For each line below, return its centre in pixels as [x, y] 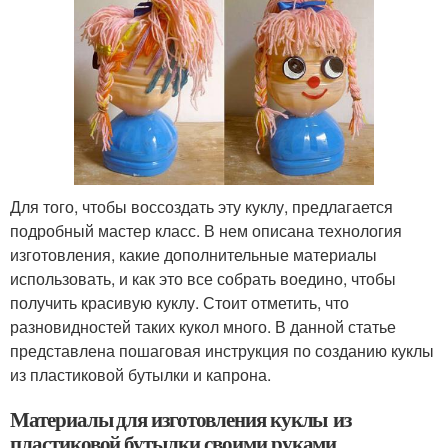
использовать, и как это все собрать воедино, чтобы [203, 278]
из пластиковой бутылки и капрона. [140, 374]
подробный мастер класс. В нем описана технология [206, 230]
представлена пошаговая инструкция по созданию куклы [222, 350]
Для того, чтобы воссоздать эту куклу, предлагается [201, 206]
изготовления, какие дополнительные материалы [193, 254]
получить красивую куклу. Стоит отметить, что [179, 302]
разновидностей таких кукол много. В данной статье [203, 326]
